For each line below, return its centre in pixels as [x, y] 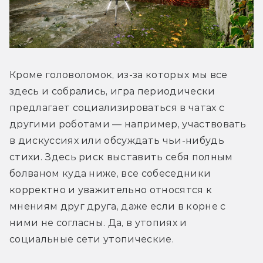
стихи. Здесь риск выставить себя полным [121, 157]
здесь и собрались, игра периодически [112, 92]
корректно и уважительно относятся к [111, 190]
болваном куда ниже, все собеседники [110, 174]
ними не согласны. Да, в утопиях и [98, 223]
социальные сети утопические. [92, 240]
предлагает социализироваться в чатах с [117, 108]
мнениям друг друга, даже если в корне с [118, 207]
